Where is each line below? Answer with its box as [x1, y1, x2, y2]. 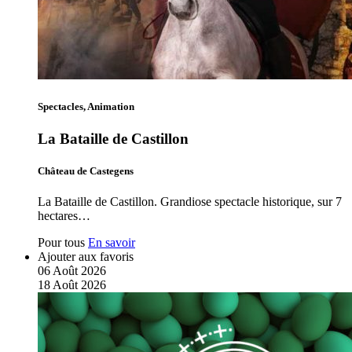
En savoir [88, 236, 135, 250]
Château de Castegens [38, 164, 134, 177]
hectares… [38, 209, 90, 223]
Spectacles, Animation [38, 100, 134, 112]
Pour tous [38, 236, 85, 250]
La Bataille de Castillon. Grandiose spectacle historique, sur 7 [38, 195, 342, 209]
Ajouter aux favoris [38, 250, 134, 264]
